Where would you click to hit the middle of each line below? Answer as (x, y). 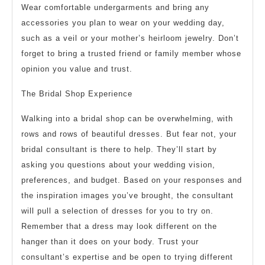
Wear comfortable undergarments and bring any (115, 8)
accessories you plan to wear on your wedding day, (123, 23)
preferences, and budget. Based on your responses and (132, 180)
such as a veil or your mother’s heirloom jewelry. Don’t (130, 38)
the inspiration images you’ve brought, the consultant (127, 196)
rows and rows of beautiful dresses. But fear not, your (129, 134)
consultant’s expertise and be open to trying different (127, 257)
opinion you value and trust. (77, 69)
